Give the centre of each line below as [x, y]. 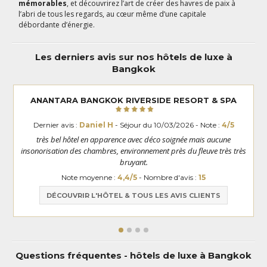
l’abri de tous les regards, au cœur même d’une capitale [113, 14]
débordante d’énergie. [57, 24]
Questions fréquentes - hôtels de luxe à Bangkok [133, 256]
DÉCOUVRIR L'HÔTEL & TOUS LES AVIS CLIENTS [133, 195]
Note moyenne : [89, 177]
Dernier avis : [56, 125]
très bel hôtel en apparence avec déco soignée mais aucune [133, 140]
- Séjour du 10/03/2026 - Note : [167, 125]
